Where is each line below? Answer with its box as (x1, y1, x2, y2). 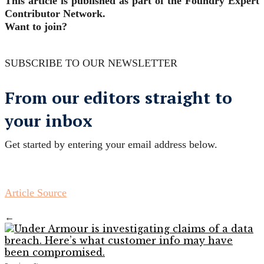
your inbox (5, 110, 93, 132)
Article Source (5, 187, 67, 199)
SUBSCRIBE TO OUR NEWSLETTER (5, 57, 177, 70)
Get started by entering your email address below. (5, 138, 217, 151)
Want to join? (5, 21, 67, 33)
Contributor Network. (5, 8, 105, 20)
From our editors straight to (5, 87, 232, 109)
